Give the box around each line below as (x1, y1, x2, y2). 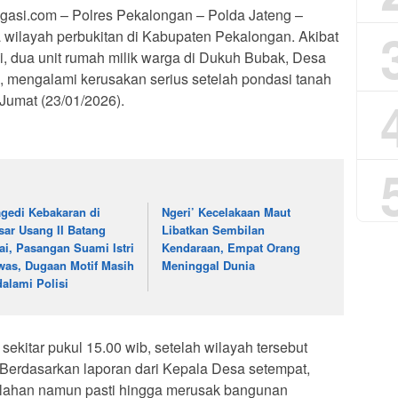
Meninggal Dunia (162, 257, 256, 275)
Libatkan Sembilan (162, 221, 266, 239)
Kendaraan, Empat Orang (162, 239, 301, 257)
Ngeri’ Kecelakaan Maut (162, 203, 291, 221)
